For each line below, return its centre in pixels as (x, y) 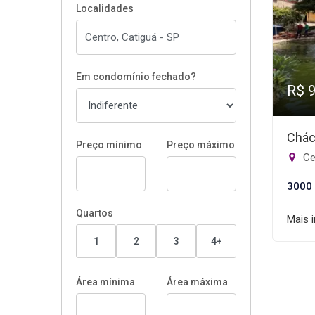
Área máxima (197, 282)
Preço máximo (201, 145)
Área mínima (105, 282)
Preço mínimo (109, 145)
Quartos (95, 213)
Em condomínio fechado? (136, 77)
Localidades (105, 8)
